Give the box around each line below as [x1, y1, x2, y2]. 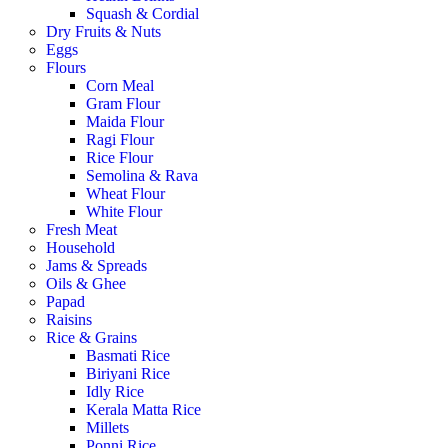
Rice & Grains [46, 329, 138, 346]
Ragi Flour [86, 131, 155, 148]
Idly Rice [86, 383, 145, 400]
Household [46, 239, 116, 256]
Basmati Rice [86, 347, 171, 364]
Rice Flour [86, 149, 154, 166]
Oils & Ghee [46, 275, 127, 292]
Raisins [46, 311, 93, 328]
